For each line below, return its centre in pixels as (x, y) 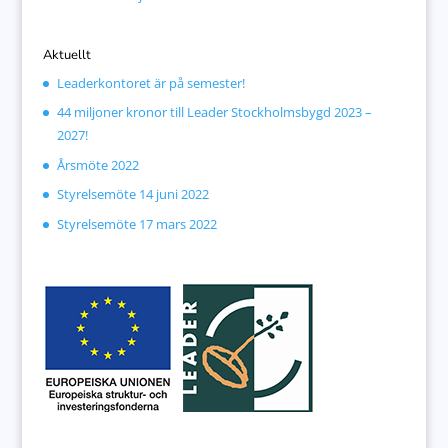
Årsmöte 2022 (97, 164)
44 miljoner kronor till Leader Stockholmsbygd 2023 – (214, 112)
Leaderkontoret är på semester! (150, 82)
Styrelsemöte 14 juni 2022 (132, 194)
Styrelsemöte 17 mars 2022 (136, 223)
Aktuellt (66, 54)
